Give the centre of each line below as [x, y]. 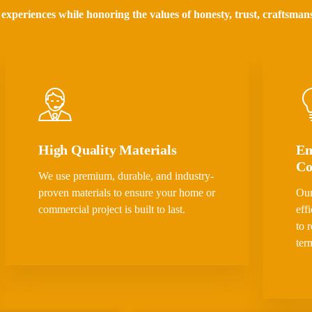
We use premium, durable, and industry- [126, 176]
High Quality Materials [107, 150]
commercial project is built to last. [111, 210]
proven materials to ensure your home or [126, 193]
